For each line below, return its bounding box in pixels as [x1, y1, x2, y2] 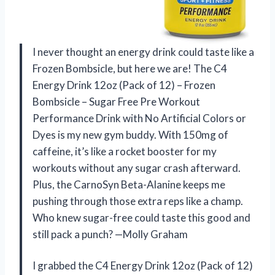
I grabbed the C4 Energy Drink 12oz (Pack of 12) [33, 258, 253, 272]
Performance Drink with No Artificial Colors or [33, 111, 246, 125]
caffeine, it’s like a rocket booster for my [33, 144, 217, 158]
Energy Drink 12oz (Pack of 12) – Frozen [33, 78, 215, 91]
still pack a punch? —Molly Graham [33, 227, 188, 241]
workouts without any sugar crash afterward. [33, 161, 241, 174]
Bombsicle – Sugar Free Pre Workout [33, 95, 200, 108]
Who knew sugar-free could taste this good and [33, 211, 250, 224]
